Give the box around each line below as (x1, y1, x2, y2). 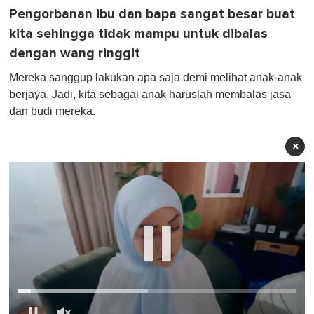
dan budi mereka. (9, 104, 95, 117)
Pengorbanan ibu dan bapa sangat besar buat (9, 6, 295, 22)
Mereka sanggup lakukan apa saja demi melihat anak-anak (9, 71, 302, 83)
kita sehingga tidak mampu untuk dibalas (9, 25, 268, 42)
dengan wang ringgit (9, 45, 140, 62)
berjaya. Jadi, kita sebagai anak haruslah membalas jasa (9, 88, 291, 100)
